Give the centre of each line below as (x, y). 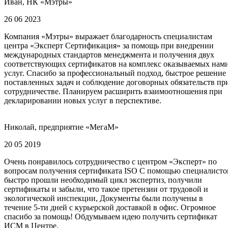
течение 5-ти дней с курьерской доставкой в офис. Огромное (110, 207)
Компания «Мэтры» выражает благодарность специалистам (108, 36)
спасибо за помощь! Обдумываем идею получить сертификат (111, 216)
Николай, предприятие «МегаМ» (61, 127)
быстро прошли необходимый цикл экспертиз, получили (103, 180)
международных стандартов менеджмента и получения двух (109, 54)
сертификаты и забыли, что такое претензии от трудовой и (106, 189)
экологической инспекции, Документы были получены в (104, 198)
